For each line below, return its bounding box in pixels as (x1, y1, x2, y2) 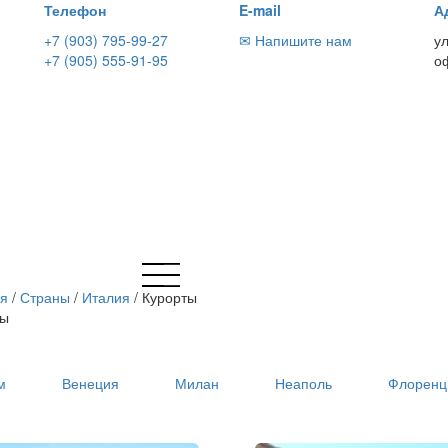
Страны (20, 287, 70, 308)
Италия (82, 287, 130, 308)
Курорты (142, 287, 197, 308)
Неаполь (275, 372, 333, 393)
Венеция (62, 372, 120, 393)
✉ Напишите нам (239, 30, 352, 50)
